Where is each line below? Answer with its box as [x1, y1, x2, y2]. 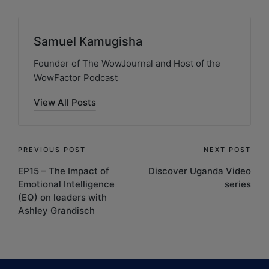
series [225, 178, 251, 190]
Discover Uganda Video [148, 165, 251, 177]
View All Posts [34, 96, 96, 108]
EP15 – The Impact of [18, 165, 109, 177]
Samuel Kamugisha [34, 34, 142, 49]
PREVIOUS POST [18, 145, 86, 154]
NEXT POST [204, 145, 251, 154]
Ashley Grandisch [18, 204, 95, 216]
